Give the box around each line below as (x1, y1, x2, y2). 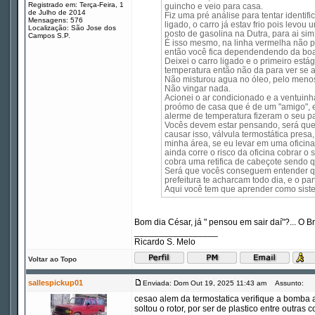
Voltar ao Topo (28, 255, 77, 263)
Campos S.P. (28, 32, 70, 39)
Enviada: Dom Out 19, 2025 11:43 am (143, 279, 266, 287)
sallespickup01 (28, 278, 83, 287)
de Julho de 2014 (28, 8, 86, 16)
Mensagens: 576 (28, 16, 83, 24)
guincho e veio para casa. (164, 1, 263, 11)
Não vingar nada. (164, 84, 231, 94)
